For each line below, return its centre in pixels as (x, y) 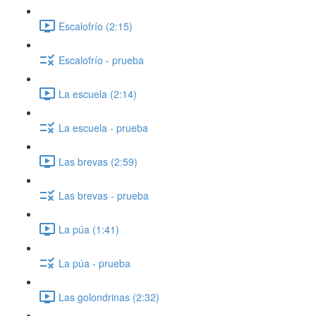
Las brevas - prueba (104, 195)
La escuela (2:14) (98, 93)
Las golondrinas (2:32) (109, 297)
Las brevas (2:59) (98, 161)
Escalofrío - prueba (101, 60)
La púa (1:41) (89, 229)
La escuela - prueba (103, 127)
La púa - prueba (95, 263)
